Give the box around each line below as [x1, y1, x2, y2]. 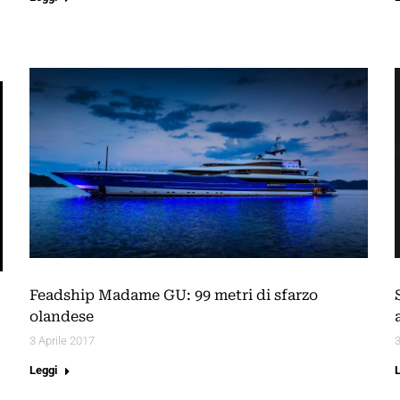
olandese [29, 308, 94, 326]
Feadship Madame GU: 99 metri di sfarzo [29, 287, 318, 304]
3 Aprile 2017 [29, 334, 95, 348]
